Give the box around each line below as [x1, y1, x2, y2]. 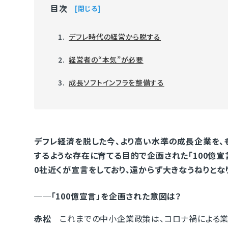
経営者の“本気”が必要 [69, 54, 144, 65]
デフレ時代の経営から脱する [69, 32, 161, 42]
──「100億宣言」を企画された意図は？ [34, 190, 182, 202]
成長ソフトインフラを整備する [69, 77, 164, 88]
